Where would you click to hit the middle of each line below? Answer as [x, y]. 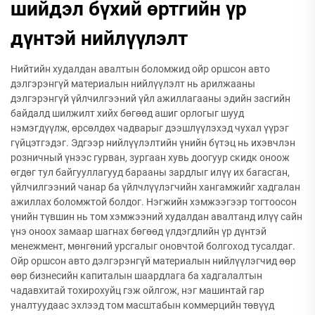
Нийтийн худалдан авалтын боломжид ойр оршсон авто [140, 69]
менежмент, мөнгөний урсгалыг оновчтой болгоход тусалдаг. [153, 246]
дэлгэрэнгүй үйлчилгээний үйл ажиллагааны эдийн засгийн [150, 98]
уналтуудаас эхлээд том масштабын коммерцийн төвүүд [142, 305]
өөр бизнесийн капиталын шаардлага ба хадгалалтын [136, 276]
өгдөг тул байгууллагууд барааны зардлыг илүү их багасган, [150, 172]
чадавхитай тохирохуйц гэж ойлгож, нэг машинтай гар [137, 290]
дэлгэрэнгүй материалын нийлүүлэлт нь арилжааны [133, 84]
